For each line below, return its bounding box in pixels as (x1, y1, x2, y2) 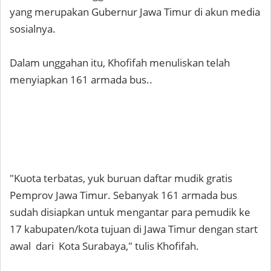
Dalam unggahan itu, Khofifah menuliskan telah (10, 56, 230, 70)
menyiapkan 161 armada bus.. (10, 73, 155, 87)
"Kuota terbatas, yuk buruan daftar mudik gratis (10, 171, 232, 185)
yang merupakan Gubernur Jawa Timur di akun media (10, 5, 260, 19)
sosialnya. (10, 22, 56, 36)
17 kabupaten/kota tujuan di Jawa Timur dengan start (10, 222, 258, 236)
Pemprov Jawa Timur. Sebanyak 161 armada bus (10, 188, 237, 202)
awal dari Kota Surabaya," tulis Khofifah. (10, 239, 199, 253)
